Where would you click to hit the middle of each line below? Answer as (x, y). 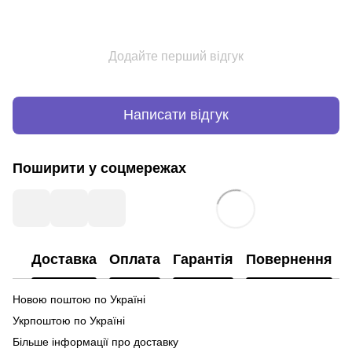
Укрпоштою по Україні (70, 320)
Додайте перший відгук (176, 56)
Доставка (64, 260)
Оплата (135, 260)
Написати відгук (176, 115)
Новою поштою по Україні (81, 299)
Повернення (289, 260)
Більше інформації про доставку (95, 341)
